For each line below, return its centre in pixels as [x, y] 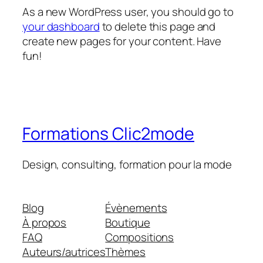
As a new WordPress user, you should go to [128, 11]
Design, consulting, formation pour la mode [127, 165]
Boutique [128, 222]
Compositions [140, 237]
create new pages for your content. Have [122, 41]
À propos [45, 222]
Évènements [136, 208]
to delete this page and [158, 26]
